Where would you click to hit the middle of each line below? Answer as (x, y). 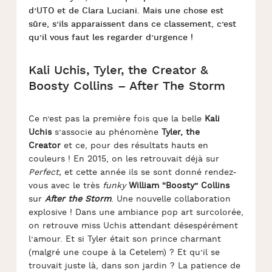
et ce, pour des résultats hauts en (134, 146)
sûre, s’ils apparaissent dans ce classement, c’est (132, 24)
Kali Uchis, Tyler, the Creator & (118, 70)
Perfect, (45, 172)
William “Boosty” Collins (179, 186)
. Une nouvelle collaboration (171, 199)
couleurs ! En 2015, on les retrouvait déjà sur (124, 159)
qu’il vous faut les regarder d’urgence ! (110, 38)
